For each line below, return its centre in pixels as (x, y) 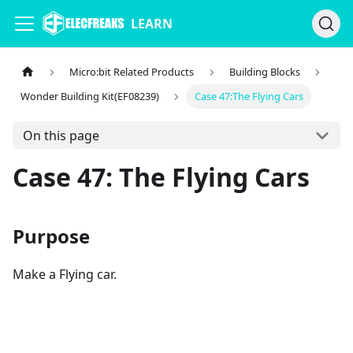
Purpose (51, 236)
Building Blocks (264, 72)
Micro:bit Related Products (132, 72)
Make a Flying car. (65, 275)
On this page (61, 135)
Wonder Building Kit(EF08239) (90, 97)
